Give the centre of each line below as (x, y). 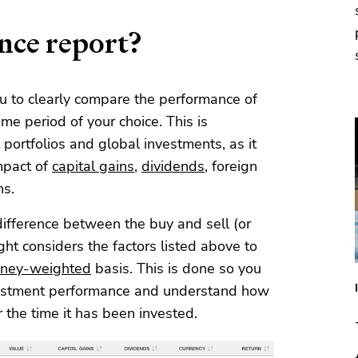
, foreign (231, 167)
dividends (173, 167)
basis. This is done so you (176, 269)
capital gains (93, 167)
